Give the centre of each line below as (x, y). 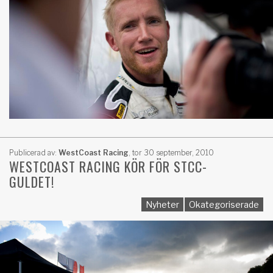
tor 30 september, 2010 (172, 152)
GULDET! (32, 181)
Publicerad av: (34, 152)
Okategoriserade (224, 204)
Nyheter (162, 204)
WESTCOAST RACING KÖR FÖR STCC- (108, 166)
